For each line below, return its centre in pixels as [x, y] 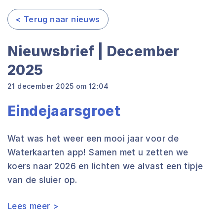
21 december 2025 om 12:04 [58, 86]
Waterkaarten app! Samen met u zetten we [98, 152]
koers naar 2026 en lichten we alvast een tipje [105, 166]
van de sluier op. [42, 180]
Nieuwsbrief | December [93, 51]
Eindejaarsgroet [64, 111]
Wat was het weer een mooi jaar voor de [93, 139]
